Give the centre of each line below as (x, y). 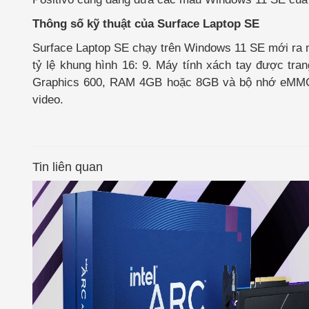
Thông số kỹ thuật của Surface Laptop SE (146, 24)
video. (48, 100)
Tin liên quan (68, 167)
